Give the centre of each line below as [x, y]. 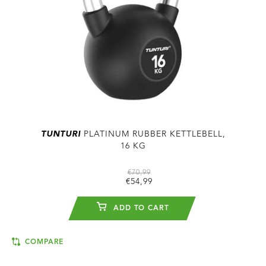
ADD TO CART [140, 208]
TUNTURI [61, 134]
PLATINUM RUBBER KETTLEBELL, [153, 134]
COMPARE [43, 242]
